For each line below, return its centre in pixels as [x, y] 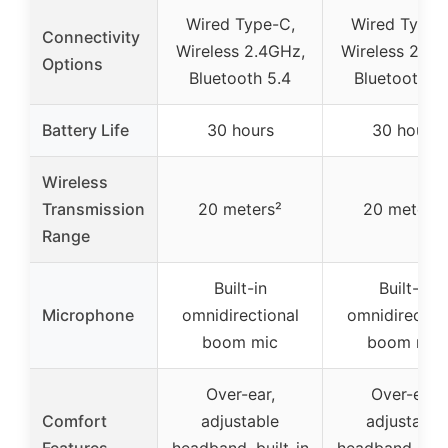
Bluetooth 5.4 [240, 78]
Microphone [88, 315]
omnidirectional [240, 315]
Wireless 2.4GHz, [240, 51]
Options [72, 64]
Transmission [93, 209]
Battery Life [85, 130]
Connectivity [91, 37]
